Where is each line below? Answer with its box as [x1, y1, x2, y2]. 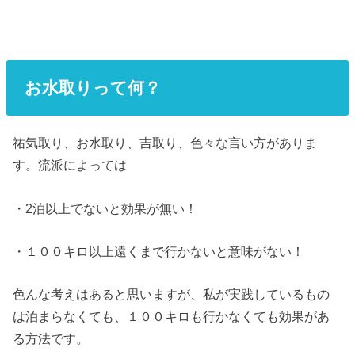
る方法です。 [13, 331, 90, 346]
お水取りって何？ [24, 78, 161, 97]
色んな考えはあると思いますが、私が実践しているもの [13, 287, 330, 302]
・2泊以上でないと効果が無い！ [13, 200, 198, 216]
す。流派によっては [13, 158, 128, 173]
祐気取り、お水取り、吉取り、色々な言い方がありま [13, 136, 318, 151]
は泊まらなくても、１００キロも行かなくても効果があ [13, 309, 330, 324]
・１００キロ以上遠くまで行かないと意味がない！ [13, 243, 305, 258]
